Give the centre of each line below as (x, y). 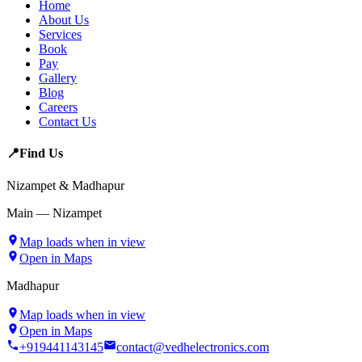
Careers (58, 107)
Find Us (41, 154)
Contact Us (67, 122)
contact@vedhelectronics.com (193, 347)
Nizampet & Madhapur (65, 185)
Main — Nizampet (54, 213)
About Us (64, 20)
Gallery (58, 78)
